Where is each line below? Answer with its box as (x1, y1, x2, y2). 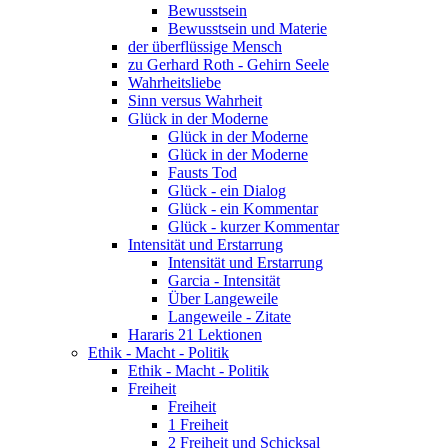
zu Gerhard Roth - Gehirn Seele (128, 55, 329, 73)
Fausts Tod (168, 163, 237, 181)
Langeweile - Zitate (168, 307, 291, 325)
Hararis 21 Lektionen (128, 325, 262, 343)
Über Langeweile (168, 289, 278, 307)
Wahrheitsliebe (128, 73, 221, 91)
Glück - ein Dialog (168, 181, 286, 199)
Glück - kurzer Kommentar (168, 217, 339, 235)
